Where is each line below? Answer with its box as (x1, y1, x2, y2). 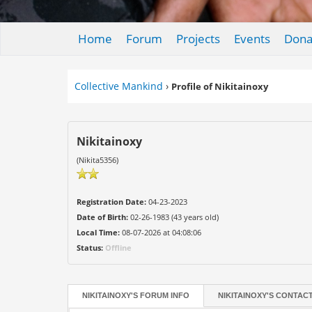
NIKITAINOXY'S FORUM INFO (82, 291, 190, 299)
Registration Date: (77, 196, 147, 207)
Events (233, 31, 270, 47)
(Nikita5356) (77, 155, 119, 165)
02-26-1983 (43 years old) (128, 212, 219, 222)
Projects (175, 31, 220, 47)
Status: (77, 242, 104, 253)
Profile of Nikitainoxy (171, 80, 269, 93)
